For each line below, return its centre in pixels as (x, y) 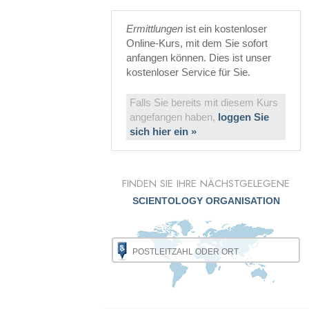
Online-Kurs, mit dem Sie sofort (197, 43)
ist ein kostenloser (225, 29)
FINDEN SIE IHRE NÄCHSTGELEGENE (206, 183)
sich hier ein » (163, 131)
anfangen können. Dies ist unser (199, 58)
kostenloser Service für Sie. (188, 72)
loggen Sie (243, 117)
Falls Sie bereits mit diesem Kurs (204, 102)
